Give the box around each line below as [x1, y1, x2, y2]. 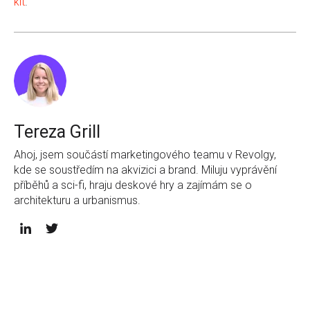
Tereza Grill [14, 121, 100, 142]
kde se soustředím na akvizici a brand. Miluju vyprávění [14, 163, 277, 176]
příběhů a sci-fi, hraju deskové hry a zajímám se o [14, 178, 252, 192]
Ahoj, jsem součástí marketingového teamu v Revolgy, [14, 147, 276, 161]
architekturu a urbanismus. [14, 193, 140, 207]
